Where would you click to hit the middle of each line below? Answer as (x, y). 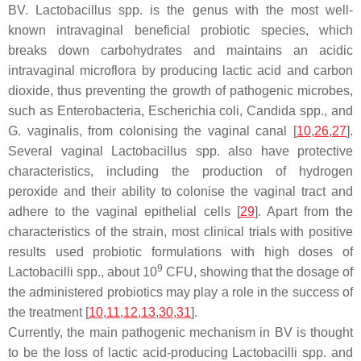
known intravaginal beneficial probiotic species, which (180, 30)
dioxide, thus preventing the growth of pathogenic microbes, (180, 90)
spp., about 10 (115, 272)
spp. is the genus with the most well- (232, 10)
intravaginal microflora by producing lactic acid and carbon (180, 70)
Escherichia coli (194, 110)
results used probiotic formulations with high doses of (180, 251)
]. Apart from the (304, 211)
